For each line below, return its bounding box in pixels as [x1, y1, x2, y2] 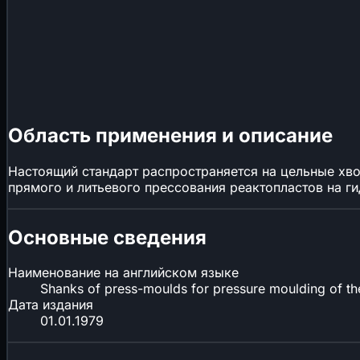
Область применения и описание [8, 123, 333, 147]
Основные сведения [8, 225, 207, 249]
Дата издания [8, 297, 93, 313]
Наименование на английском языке [8, 264, 239, 281]
